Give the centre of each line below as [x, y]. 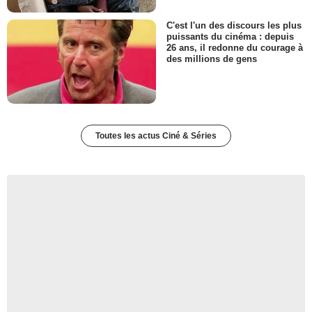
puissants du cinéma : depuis [230, 37]
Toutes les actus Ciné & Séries [156, 135]
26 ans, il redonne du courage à [235, 48]
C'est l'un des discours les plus [234, 26]
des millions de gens [212, 59]
